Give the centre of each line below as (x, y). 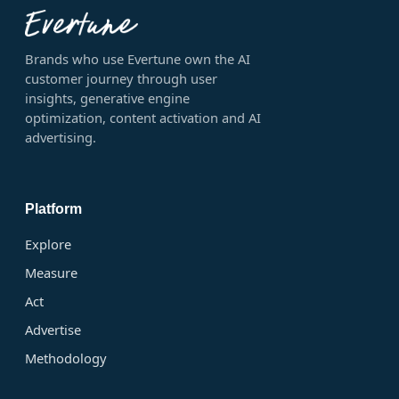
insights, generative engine (107, 98)
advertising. (61, 138)
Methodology (66, 358)
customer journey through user (121, 79)
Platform (53, 209)
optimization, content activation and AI (143, 118)
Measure (51, 273)
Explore (48, 244)
